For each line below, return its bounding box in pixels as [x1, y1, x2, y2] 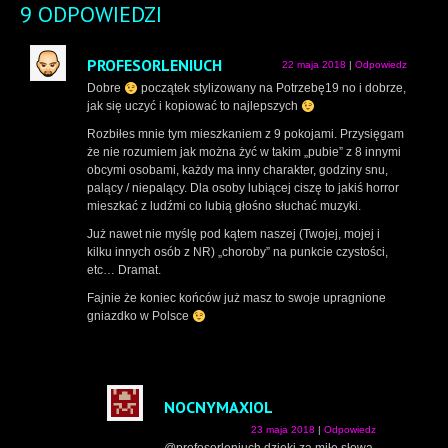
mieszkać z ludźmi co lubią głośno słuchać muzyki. [87, 199, 361, 214]
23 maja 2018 [251, 424, 315, 436]
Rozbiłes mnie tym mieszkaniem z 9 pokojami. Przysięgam [87, 127, 404, 142]
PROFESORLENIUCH [87, 55, 222, 76]
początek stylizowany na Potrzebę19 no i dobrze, [137, 81, 406, 96]
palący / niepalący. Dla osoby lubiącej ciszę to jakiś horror [87, 181, 399, 196]
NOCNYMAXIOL [164, 397, 273, 418]
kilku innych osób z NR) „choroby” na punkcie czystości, [87, 245, 388, 260]
